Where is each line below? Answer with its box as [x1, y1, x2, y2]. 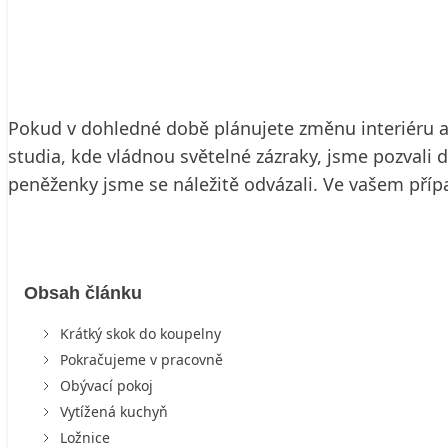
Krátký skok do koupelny [60, 323, 221, 343]
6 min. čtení [144, 28, 223, 47]
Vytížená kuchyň [60, 401, 168, 421]
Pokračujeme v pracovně [60, 349, 223, 369]
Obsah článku [24, 282, 142, 303]
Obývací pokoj [60, 375, 153, 395]
